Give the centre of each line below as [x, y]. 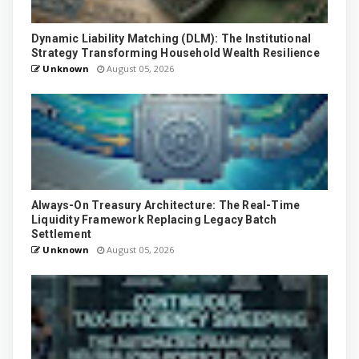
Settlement [62, 234]
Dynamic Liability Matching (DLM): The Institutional [171, 39]
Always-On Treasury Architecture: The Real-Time [166, 206]
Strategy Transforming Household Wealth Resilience [175, 53]
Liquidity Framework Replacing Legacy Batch [154, 220]
